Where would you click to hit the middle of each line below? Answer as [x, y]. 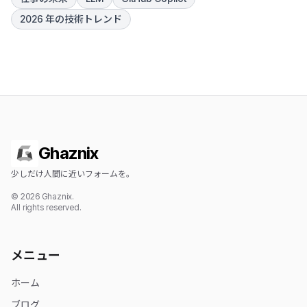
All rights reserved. [46, 207]
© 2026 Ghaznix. [42, 196]
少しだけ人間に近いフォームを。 [73, 174]
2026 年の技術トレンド [71, 19]
